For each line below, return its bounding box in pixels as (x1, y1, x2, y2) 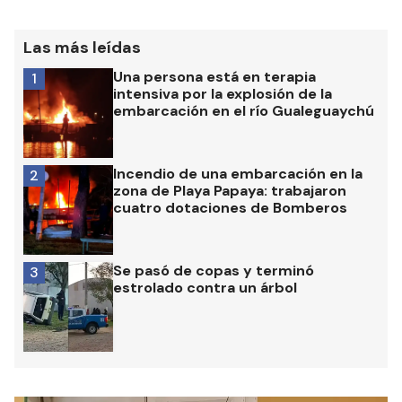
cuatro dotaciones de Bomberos (113, 198, 347, 218)
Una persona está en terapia (113, 67, 316, 87)
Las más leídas (23, 37, 141, 59)
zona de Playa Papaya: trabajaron (113, 181, 346, 201)
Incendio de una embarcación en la (113, 164, 363, 184)
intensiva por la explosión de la (113, 84, 332, 104)
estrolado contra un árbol (113, 278, 297, 298)
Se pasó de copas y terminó (113, 261, 314, 281)
